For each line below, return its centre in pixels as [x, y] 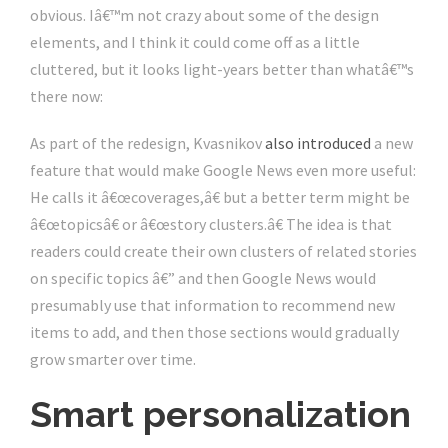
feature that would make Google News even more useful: [223, 170]
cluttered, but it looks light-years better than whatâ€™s [222, 69]
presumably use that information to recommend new [212, 305]
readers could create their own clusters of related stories [223, 251]
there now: [66, 96]
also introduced [318, 143]
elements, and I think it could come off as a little [195, 42]
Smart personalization [220, 414]
